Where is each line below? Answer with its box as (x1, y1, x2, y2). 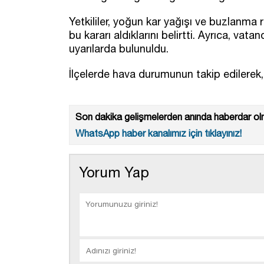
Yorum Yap (79, 163, 149, 180)
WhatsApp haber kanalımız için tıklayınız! (75, 127, 242, 138)
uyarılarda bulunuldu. (69, 42, 169, 55)
